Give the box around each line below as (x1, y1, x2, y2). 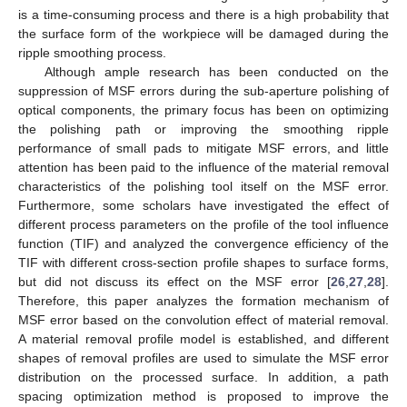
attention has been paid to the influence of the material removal (18, 159, 389, 174)
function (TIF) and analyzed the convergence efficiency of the (18, 235, 389, 251)
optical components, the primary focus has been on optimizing (18, 102, 389, 117)
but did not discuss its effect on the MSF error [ (18, 273, 331, 289)
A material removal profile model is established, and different (18, 331, 389, 346)
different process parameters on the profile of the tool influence (18, 216, 389, 232)
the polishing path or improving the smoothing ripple (18, 121, 389, 136)
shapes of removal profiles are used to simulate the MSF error (18, 350, 389, 365)
